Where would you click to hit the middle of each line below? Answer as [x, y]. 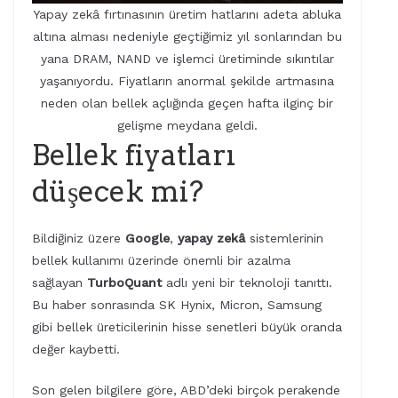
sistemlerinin [284, 239]
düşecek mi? [118, 192]
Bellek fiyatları [134, 155]
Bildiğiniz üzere [79, 239]
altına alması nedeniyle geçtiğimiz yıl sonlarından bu [187, 37]
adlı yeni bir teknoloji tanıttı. [247, 283]
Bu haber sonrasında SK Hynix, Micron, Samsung [177, 305]
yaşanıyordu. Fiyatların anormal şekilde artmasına [187, 81]
